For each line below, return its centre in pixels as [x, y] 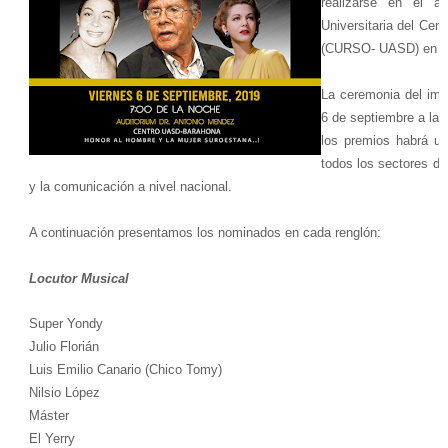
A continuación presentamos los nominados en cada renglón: [204, 233]
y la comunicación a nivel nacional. [130, 187]
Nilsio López [64, 393]
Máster [48, 416]
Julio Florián [63, 347]
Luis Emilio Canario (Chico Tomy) [125, 370]
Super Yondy [65, 324]
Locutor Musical [78, 279]
